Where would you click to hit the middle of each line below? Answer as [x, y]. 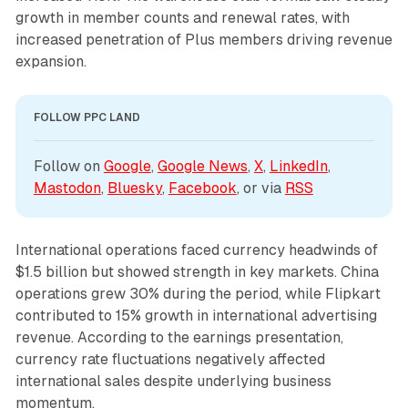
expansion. [51, 61]
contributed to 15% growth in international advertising [196, 315]
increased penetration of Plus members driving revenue [204, 39]
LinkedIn [298, 166]
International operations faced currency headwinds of [196, 250]
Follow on [68, 166]
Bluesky [134, 188]
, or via [260, 188]
